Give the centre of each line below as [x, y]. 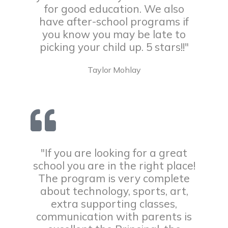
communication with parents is [114, 216]
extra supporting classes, [114, 204]
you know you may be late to [114, 34]
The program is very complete [114, 178]
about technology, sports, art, [114, 191]
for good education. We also [114, 9]
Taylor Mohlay [114, 70]
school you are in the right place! [114, 165]
